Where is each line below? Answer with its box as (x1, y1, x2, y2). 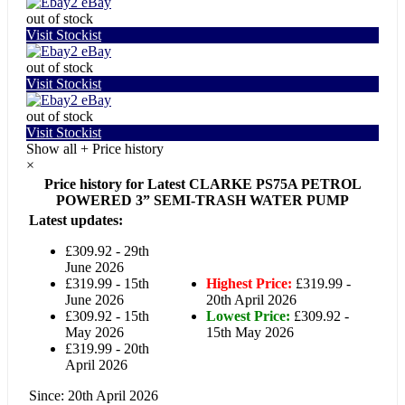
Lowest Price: (206, 308, 290, 324)
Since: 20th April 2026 (29, 388, 158, 403)
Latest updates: (29, 212, 123, 228)
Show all (26, 141, 80, 156)
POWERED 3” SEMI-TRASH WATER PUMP (56, 193, 349, 208)
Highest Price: (206, 276, 292, 291)
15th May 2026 (206, 325, 294, 340)
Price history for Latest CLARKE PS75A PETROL (43, 176, 362, 192)
